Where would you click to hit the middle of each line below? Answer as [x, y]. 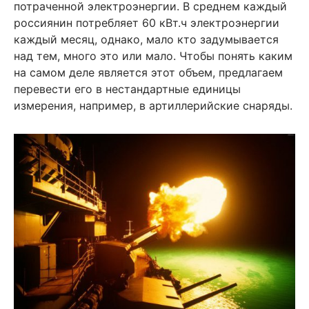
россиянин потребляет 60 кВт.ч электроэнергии [147, 22]
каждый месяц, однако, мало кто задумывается [146, 39]
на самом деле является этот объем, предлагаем [148, 72]
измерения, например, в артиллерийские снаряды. [153, 105]
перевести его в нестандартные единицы [127, 89]
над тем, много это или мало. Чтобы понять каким [153, 56]
